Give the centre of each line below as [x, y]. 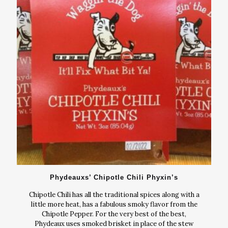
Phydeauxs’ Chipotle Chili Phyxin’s [114, 177]
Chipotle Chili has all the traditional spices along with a [114, 194]
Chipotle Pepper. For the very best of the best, [114, 214]
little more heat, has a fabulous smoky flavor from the [114, 204]
